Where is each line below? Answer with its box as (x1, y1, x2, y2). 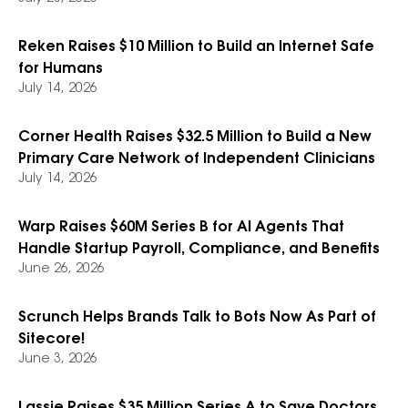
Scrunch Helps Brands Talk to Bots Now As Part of (18, 311, 376, 325)
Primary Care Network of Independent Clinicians (18, 152, 375, 167)
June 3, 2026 (18, 353, 97, 366)
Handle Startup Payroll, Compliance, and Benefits (18, 242, 380, 257)
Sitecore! (18, 332, 85, 347)
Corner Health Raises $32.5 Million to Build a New (18, 130, 372, 145)
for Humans (18, 62, 103, 76)
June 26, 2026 (18, 263, 105, 276)
